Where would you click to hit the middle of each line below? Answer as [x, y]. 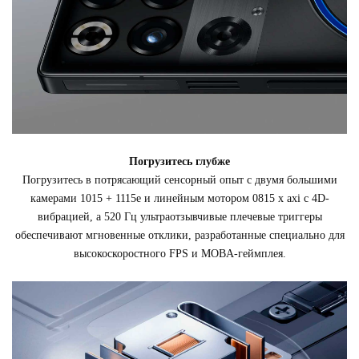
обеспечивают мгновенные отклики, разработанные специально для [179, 236]
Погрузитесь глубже [179, 162]
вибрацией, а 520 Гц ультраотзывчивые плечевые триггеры [179, 217]
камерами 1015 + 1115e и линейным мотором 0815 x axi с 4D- [179, 199]
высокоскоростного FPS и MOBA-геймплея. [179, 254]
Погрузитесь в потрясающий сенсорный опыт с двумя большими [179, 180]
